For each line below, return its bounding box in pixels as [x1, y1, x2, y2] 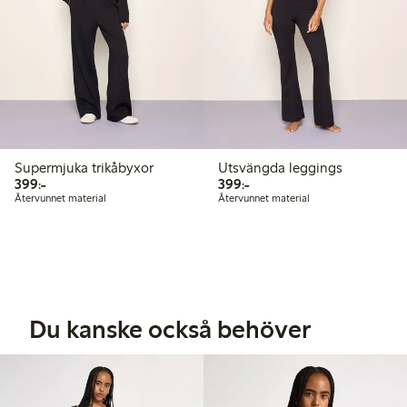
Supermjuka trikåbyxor [15, 159, 154, 177]
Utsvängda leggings [218, 159, 342, 177]
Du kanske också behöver [29, 313, 312, 345]
